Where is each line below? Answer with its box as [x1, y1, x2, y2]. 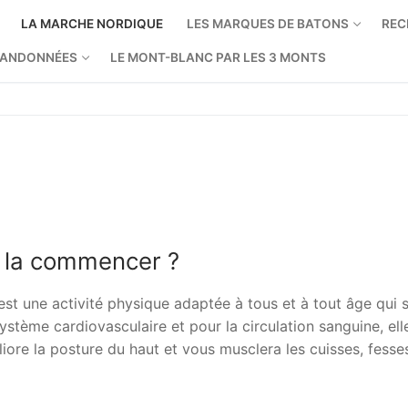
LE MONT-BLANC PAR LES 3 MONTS [110, 50, 326, 65]
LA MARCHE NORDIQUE [21, 16, 163, 31]
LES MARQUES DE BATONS [187, 16, 349, 31]
